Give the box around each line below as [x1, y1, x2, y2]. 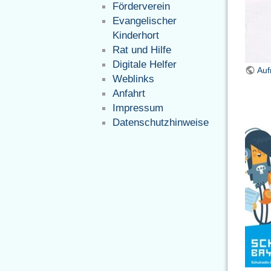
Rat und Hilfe [113, 44, 172, 56]
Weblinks [113, 73, 155, 85]
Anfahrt [113, 87, 146, 99]
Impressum [113, 102, 164, 114]
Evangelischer [113, 15, 177, 27]
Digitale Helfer [113, 58, 177, 70]
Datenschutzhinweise [113, 116, 209, 128]
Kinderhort [113, 29, 160, 41]
